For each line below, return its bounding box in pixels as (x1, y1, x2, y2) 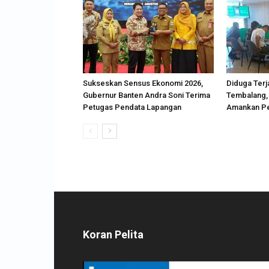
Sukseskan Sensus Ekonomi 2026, (83, 78, 203, 88)
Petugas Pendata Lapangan (83, 102, 181, 112)
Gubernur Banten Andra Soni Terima (83, 90, 210, 100)
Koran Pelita (83, 228, 144, 241)
